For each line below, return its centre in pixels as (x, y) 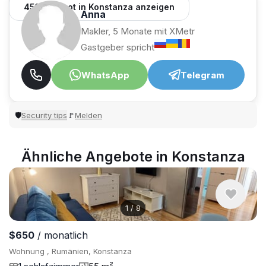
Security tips (44, 115)
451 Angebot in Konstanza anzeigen (99, 7)
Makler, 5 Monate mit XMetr (138, 31)
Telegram (202, 75)
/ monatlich (61, 235)
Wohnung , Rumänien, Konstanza (70, 251)
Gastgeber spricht (118, 47)
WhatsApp (105, 75)
